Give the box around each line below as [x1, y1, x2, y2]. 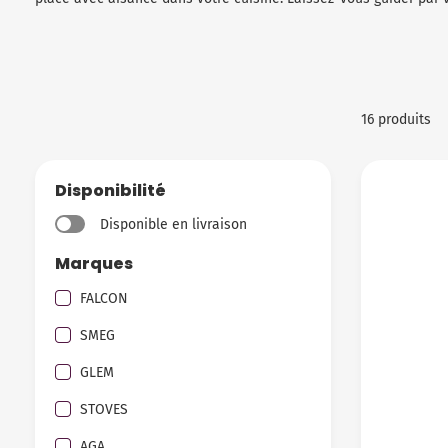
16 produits [361, 110, 431, 128]
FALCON [80, 290, 128, 308]
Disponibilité [55, 179, 166, 202]
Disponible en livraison [100, 215, 247, 233]
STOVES [80, 401, 128, 419]
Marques [55, 251, 133, 275]
